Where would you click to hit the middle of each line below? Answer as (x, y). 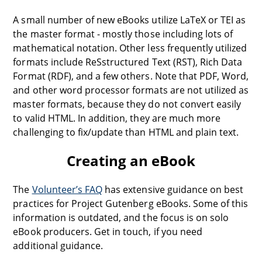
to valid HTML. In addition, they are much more (117, 118)
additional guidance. (58, 246)
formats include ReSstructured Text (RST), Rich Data (128, 62)
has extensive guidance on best (173, 189)
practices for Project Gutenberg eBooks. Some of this (131, 204)
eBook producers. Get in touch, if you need (108, 232)
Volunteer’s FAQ (67, 189)
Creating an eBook (131, 161)
